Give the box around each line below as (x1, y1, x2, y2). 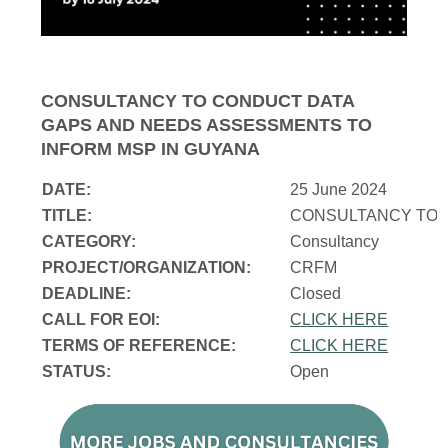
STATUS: (42, 363, 112, 381)
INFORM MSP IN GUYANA (41, 139, 261, 160)
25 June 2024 (290, 181, 388, 199)
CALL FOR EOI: (42, 311, 161, 329)
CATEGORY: (42, 233, 141, 251)
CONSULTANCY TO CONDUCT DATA (41, 91, 355, 112)
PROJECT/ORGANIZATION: (42, 259, 252, 277)
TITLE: (42, 207, 93, 225)
